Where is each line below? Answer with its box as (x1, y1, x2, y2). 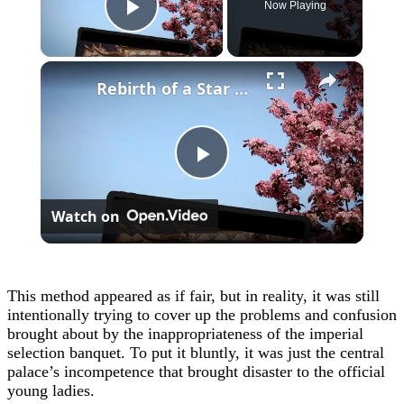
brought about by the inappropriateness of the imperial (7, 324, 363, 343)
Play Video (132, 16, 262, 47)
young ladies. (7, 381, 95, 399)
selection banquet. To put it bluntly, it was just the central (7, 343, 384, 362)
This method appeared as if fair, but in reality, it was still (7, 286, 380, 305)
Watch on (50, 206, 120, 226)
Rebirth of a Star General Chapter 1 (234, 77, 248, 99)
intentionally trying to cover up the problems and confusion (7, 305, 397, 324)
